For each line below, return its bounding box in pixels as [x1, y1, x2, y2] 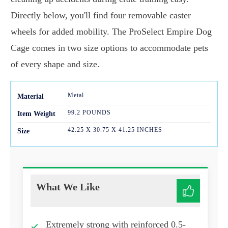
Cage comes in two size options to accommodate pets [11, 43, 208, 53]
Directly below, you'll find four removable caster [11, 10, 191, 21]
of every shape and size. [11, 59, 100, 70]
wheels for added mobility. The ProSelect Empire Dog [11, 26, 212, 37]
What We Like [36, 181, 100, 193]
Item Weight [17, 110, 55, 118]
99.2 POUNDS [67, 109, 111, 117]
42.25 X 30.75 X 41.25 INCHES [67, 126, 162, 134]
